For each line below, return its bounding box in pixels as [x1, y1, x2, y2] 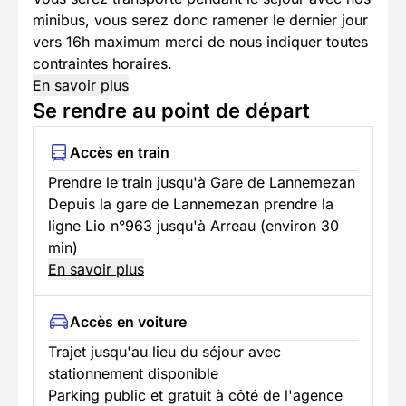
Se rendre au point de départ [33, 99, 310, 123]
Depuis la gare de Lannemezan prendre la [48, 195, 333, 214]
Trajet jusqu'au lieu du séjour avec [48, 343, 281, 362]
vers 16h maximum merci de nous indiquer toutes [33, 33, 368, 52]
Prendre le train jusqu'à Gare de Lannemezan [48, 173, 355, 192]
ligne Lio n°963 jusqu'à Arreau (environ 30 [48, 217, 339, 236]
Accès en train [70, 143, 169, 162]
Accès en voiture [70, 313, 187, 332]
